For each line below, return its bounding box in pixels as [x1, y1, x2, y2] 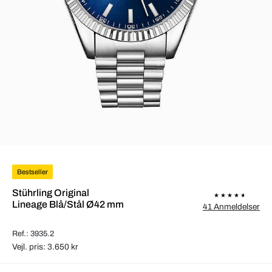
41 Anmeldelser [203, 202, 260, 211]
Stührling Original [12, 187, 89, 198]
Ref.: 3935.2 [12, 229, 54, 238]
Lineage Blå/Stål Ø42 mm [12, 199, 124, 209]
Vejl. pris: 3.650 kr [12, 242, 78, 251]
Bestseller [17, 168, 48, 175]
